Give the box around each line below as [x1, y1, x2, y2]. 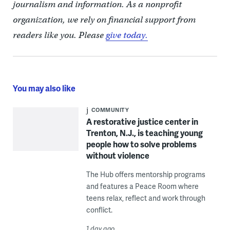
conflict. [86, 205, 112, 215]
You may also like [12, 82, 75, 94]
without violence [86, 149, 149, 162]
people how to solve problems [86, 138, 197, 150]
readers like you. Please [12, 30, 106, 41]
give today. [105, 30, 148, 41]
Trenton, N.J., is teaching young [86, 127, 203, 139]
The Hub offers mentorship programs [86, 169, 205, 180]
